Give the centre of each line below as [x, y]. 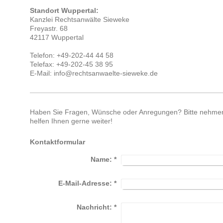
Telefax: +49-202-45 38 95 [71, 64]
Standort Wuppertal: [64, 11]
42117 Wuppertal [56, 38]
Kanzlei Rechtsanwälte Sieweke [79, 20]
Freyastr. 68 [49, 29]
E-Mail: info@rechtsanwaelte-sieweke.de [94, 73]
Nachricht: [94, 207]
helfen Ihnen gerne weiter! [71, 121]
